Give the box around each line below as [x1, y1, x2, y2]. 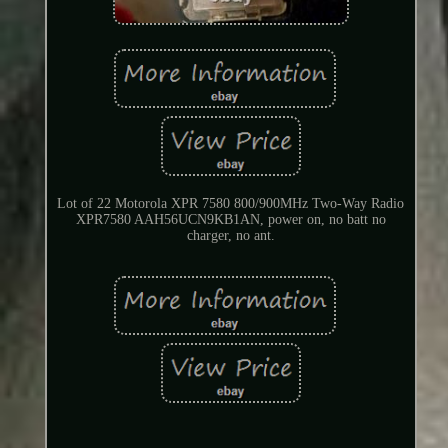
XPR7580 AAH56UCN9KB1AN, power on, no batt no [75, 211, 386, 227]
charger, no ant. [186, 227, 275, 243]
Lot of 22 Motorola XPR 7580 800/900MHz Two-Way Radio [57, 195, 405, 211]
